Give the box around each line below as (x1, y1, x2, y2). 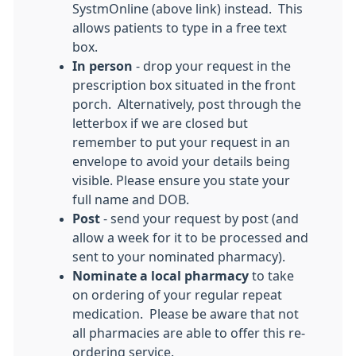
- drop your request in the (133, 60, 291, 72)
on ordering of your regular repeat (72, 288, 282, 301)
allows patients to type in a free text (72, 21, 287, 34)
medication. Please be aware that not (72, 308, 299, 320)
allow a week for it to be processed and (72, 231, 308, 244)
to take (249, 269, 294, 282)
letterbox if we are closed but (72, 117, 248, 130)
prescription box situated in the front (72, 79, 296, 91)
